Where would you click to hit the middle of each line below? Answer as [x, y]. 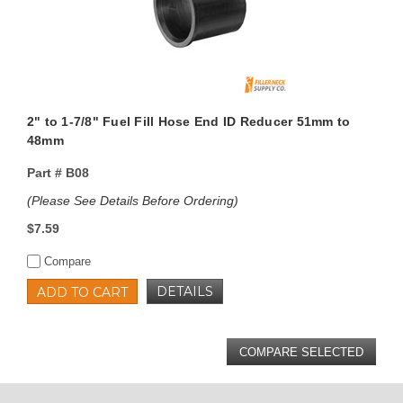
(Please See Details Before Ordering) [132, 201]
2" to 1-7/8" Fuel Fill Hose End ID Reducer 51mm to [188, 122]
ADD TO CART [82, 293]
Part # [44, 173]
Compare [65, 262]
